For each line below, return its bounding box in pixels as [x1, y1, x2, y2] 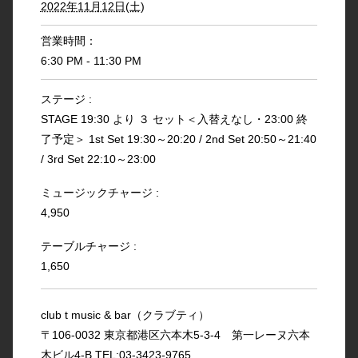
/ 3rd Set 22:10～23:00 [40, 153, 156, 166]
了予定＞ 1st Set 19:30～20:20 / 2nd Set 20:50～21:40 [40, 133, 316, 146]
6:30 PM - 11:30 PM [40, 54, 141, 68]
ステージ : [40, 93, 92, 106]
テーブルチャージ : [40, 240, 137, 253]
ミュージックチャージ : [40, 186, 159, 200]
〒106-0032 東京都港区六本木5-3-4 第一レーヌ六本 [40, 328, 310, 342]
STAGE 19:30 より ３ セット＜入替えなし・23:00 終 [40, 113, 308, 126]
